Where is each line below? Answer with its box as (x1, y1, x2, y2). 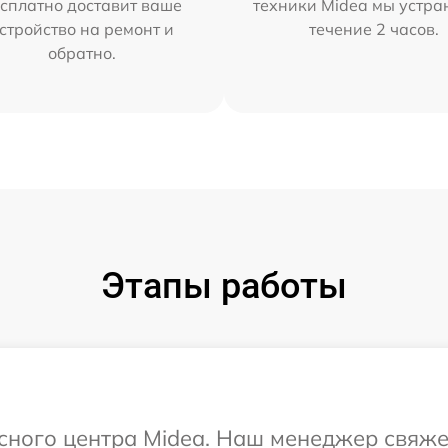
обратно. (47, 42, 116, 63)
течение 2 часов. (309, 18, 440, 39)
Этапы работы (101, 264, 347, 307)
